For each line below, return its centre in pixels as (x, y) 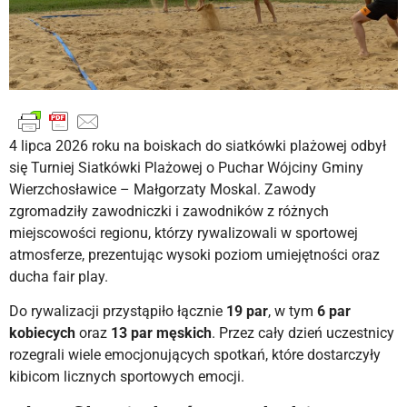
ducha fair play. (59, 277)
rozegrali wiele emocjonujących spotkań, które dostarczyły (195, 355)
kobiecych (42, 333)
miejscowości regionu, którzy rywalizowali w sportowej (184, 233)
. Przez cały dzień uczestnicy (303, 333)
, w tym (293, 312)
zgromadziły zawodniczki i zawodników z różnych (169, 212)
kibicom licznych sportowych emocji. (127, 377)
